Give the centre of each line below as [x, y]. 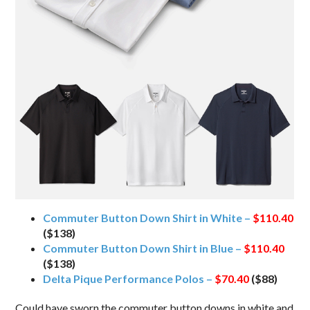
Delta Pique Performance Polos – [129, 279]
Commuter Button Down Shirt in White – [148, 218]
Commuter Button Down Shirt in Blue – [144, 248]
